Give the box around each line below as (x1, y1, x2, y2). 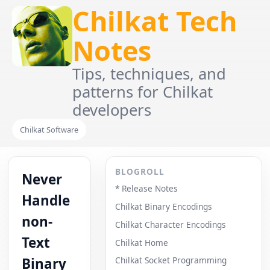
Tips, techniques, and (72, 63, 226, 85)
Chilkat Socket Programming (115, 254, 227, 266)
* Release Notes (115, 183, 178, 195)
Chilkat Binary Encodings (115, 200, 212, 212)
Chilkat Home (115, 236, 168, 248)
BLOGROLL (115, 165, 165, 177)
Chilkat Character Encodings (115, 218, 226, 230)
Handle (22, 190, 71, 210)
